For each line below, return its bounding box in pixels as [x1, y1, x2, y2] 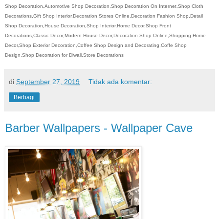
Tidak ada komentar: [88, 77, 153, 86]
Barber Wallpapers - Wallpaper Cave [5, 121, 193, 134]
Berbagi [14, 93, 35, 101]
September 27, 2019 [16, 77, 80, 86]
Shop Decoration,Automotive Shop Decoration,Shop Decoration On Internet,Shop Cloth [5, 3, 203, 9]
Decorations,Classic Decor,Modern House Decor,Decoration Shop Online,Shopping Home [5, 32, 206, 38]
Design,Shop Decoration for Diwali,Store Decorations [5, 52, 124, 58]
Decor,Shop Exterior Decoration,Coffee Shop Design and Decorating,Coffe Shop [5, 42, 187, 48]
